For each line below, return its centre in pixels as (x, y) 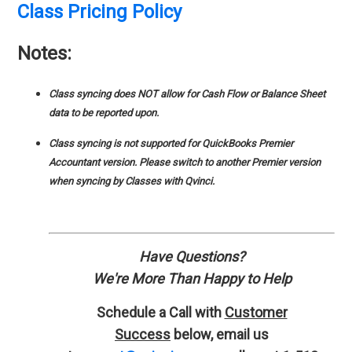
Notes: (45, 53)
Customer (256, 312)
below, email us (220, 334)
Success (143, 334)
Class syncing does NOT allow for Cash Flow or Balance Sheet (187, 93)
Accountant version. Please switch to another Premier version (185, 162)
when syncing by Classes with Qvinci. (132, 181)
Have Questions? (192, 256)
